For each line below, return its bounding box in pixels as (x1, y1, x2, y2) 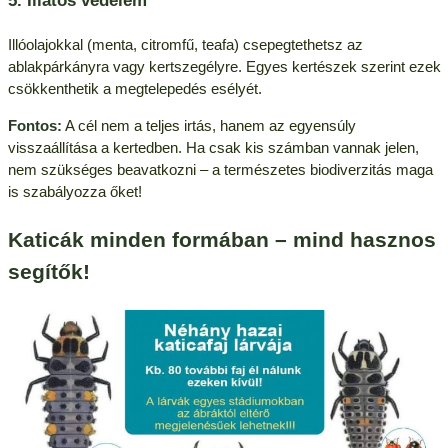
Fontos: (7, 116, 62, 134)
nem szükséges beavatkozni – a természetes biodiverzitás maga (7, 160, 433, 178)
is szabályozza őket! (7, 182, 142, 200)
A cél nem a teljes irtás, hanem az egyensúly (61, 116, 356, 134)
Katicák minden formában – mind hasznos (7, 228, 436, 253)
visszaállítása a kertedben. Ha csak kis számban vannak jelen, (7, 138, 419, 156)
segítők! (7, 260, 90, 285)
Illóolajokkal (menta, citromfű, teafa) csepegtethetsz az (7, 35, 363, 53)
